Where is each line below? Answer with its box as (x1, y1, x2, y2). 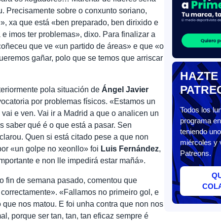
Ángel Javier (102, 85, 149, 94)
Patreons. (180, 149, 211, 158)
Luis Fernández (101, 144, 159, 153)
